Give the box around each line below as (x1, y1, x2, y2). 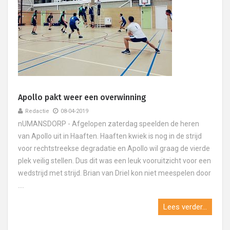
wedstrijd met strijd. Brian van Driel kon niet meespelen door (18, 169, 211, 177)
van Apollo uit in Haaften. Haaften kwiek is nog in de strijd (18, 132, 202, 140)
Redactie (25, 108, 49, 114)
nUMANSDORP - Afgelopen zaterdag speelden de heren (18, 120, 199, 128)
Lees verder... (163, 202, 207, 212)
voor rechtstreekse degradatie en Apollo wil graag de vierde (18, 144, 210, 152)
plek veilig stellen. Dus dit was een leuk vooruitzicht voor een (18, 157, 211, 165)
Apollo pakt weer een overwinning (18, 92, 146, 102)
